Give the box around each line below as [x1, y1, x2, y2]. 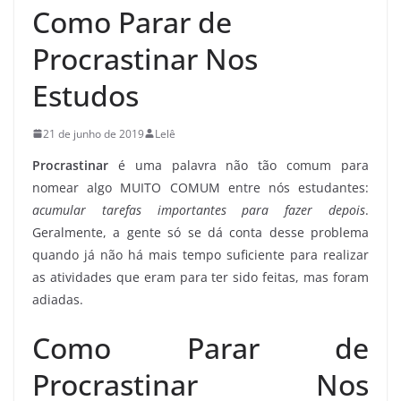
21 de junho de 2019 [43, 125, 144, 141]
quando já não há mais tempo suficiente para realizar [32, 245, 369, 263]
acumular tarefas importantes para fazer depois [32, 200, 365, 218]
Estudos [32, 75, 139, 115]
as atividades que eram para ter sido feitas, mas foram [32, 268, 369, 286]
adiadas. [32, 290, 83, 308]
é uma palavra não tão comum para [108, 156, 369, 174]
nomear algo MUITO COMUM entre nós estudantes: [32, 178, 369, 196]
